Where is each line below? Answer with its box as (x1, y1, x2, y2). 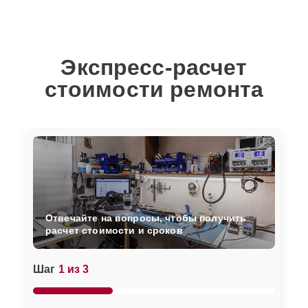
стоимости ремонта (44, 77, 264, 102)
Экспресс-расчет (60, 55, 247, 80)
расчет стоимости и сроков (45, 224, 183, 236)
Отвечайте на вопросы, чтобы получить (45, 212, 247, 223)
